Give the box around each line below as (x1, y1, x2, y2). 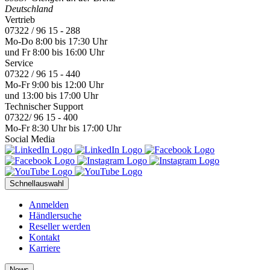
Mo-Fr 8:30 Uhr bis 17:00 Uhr (5, 123, 121, 134)
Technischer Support (5, 101, 83, 112)
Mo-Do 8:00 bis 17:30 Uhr (5, 36, 107, 47)
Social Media (5, 134, 55, 145)
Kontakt (29, 232, 60, 243)
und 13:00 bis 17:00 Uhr (5, 90, 98, 101)
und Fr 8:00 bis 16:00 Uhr (5, 47, 104, 58)
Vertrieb (5, 14, 35, 25)
